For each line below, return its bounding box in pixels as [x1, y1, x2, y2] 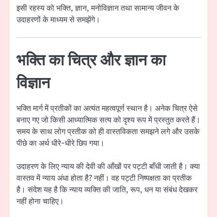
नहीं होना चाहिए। [16, 196, 64, 207]
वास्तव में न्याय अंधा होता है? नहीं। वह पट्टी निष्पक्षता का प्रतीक [16, 173, 192, 184]
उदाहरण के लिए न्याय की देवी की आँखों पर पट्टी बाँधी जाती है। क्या [16, 161, 200, 172]
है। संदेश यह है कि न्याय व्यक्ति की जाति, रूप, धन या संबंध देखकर [16, 185, 198, 196]
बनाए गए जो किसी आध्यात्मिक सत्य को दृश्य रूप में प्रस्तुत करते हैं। [16, 115, 201, 126]
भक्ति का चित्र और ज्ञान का [16, 51, 166, 71]
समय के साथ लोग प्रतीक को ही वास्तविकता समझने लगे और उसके [16, 126, 200, 138]
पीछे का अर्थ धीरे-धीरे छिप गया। [16, 138, 105, 149]
